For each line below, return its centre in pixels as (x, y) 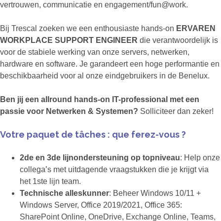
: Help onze (200, 158)
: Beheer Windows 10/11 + (155, 193)
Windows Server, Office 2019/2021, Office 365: (101, 205)
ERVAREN (196, 29)
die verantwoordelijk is (179, 40)
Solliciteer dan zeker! (177, 111)
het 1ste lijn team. (50, 182)
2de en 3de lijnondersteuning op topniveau (100, 158)
